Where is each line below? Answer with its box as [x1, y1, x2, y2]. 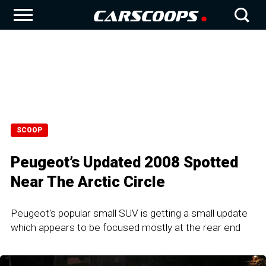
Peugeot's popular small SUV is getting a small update [11, 207, 248, 219]
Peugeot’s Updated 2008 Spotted [11, 153, 238, 171]
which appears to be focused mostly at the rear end [11, 221, 240, 233]
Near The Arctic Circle [11, 173, 165, 191]
